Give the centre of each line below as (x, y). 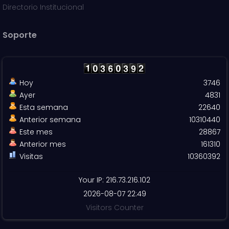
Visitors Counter (114, 207)
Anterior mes (43, 144)
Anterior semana (50, 119)
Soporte (20, 35)
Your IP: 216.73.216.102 (114, 180)
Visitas (31, 156)
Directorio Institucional (43, 7)
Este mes (36, 132)
